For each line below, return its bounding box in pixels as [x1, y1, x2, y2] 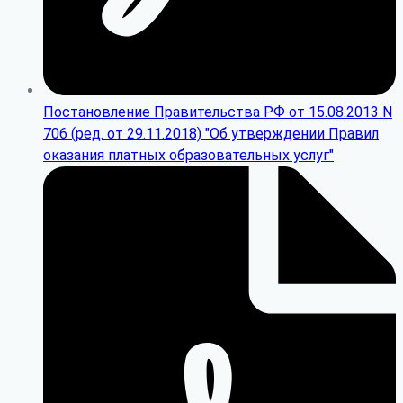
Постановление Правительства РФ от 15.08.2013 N [43, 103, 392, 121]
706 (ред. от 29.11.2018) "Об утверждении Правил [43, 125, 379, 142]
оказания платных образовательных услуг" [43, 147, 334, 164]
